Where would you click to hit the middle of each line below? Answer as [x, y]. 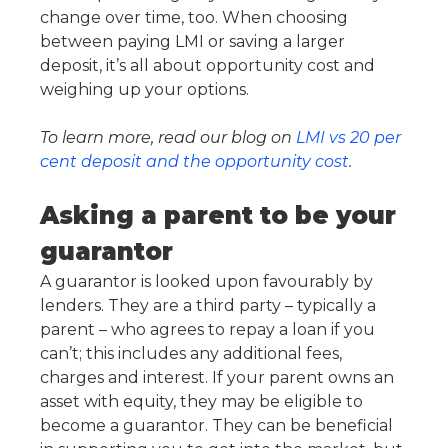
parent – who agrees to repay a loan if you [207, 330]
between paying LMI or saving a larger [192, 42]
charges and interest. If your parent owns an [217, 378]
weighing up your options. [144, 90]
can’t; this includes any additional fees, [191, 354]
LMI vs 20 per [348, 138]
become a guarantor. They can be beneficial [216, 426]
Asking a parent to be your [218, 216]
